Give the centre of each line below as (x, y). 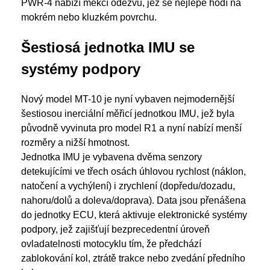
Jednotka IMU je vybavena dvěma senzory (111, 157)
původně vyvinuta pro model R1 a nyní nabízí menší (131, 128)
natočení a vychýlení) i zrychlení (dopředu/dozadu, (128, 186)
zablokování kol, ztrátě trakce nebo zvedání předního (133, 258)
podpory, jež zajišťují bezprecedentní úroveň (115, 229)
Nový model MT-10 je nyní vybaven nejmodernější (128, 99)
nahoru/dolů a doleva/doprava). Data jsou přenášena (133, 200)
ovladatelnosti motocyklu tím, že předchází (111, 244)
